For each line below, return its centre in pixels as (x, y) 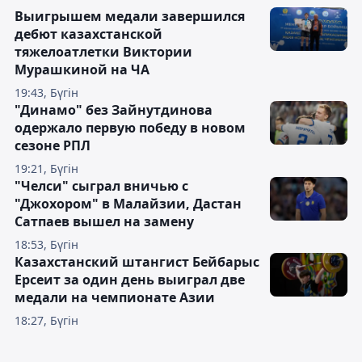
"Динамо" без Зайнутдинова (114, 110)
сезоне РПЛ (53, 146)
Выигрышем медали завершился (130, 17)
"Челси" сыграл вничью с (101, 186)
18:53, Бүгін (46, 245)
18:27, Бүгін (46, 321)
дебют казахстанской (88, 34)
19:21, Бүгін (46, 169)
